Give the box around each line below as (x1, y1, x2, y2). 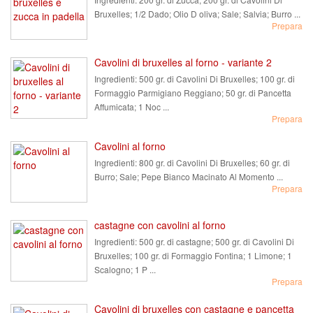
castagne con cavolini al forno (94, 218, 226, 232)
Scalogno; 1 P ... (94, 263, 156, 275)
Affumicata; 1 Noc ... (94, 101, 169, 112)
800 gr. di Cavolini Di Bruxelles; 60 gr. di (137, 156, 290, 168)
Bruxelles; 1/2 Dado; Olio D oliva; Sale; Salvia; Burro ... (94, 8, 300, 20)
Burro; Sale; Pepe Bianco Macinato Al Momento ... (94, 170, 283, 182)
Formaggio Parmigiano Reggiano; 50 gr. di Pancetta (94, 87, 291, 99)
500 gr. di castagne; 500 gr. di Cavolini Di (137, 235, 294, 247)
